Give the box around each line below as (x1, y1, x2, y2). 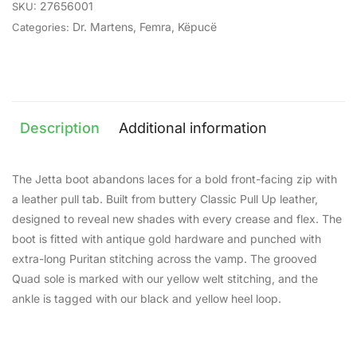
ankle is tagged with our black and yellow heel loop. (12, 292, 281, 305)
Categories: (12, 21, 69, 33)
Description (20, 120, 100, 136)
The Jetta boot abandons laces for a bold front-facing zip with (12, 172, 337, 186)
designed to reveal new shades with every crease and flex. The (12, 212, 342, 226)
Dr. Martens (73, 20, 133, 33)
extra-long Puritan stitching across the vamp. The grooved (12, 252, 317, 265)
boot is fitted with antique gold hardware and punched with (12, 232, 321, 245)
